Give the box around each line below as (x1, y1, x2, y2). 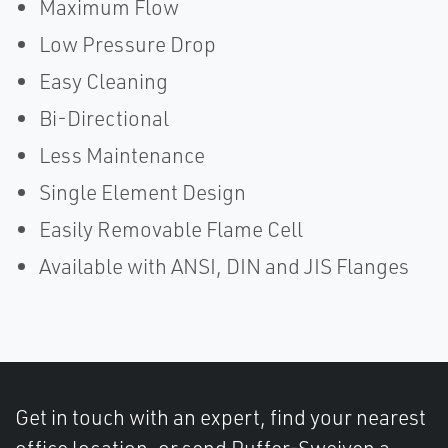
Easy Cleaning (39, 68, 168, 94)
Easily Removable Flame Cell (39, 216, 303, 242)
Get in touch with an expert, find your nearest (15, 404, 426, 430)
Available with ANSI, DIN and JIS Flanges (39, 253, 409, 279)
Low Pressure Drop (39, 31, 216, 57)
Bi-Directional (39, 105, 169, 131)
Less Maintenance (39, 142, 205, 168)
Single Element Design (39, 179, 246, 205)
